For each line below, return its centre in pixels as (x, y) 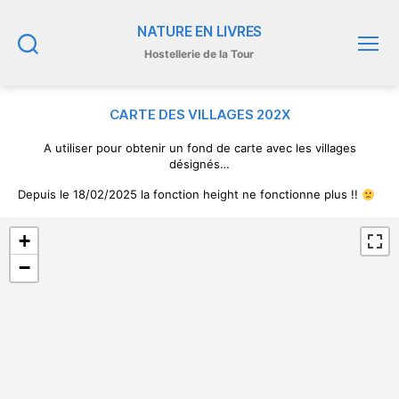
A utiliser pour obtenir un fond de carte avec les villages (199, 148)
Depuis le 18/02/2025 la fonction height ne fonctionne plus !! (190, 195)
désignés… (199, 164)
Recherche (51, 62)
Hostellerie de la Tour (199, 54)
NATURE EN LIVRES (199, 32)
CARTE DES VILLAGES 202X (199, 114)
